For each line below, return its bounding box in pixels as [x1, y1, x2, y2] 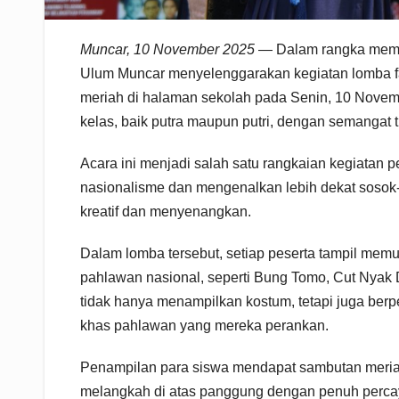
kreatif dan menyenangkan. [80, 203, 251, 219]
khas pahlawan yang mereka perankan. [80, 317, 329, 333]
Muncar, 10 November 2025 [80, 41, 255, 57]
